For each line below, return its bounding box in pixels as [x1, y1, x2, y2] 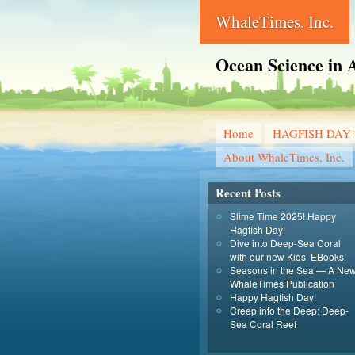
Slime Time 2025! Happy [230, 209, 336, 223]
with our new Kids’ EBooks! [230, 250, 346, 263]
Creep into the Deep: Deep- [230, 303, 349, 317]
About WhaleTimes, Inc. [223, 149, 345, 165]
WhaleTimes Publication [230, 277, 334, 290]
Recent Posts [216, 184, 281, 201]
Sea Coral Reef [230, 317, 296, 330]
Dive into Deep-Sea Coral [230, 236, 341, 250]
